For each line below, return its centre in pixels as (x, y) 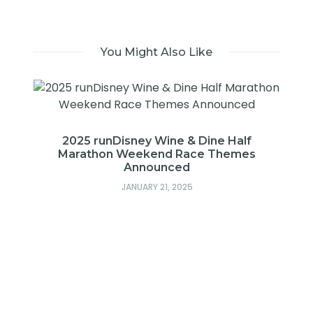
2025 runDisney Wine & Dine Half (157, 141)
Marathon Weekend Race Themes (157, 154)
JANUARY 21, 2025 (157, 187)
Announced (157, 168)
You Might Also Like (156, 52)
